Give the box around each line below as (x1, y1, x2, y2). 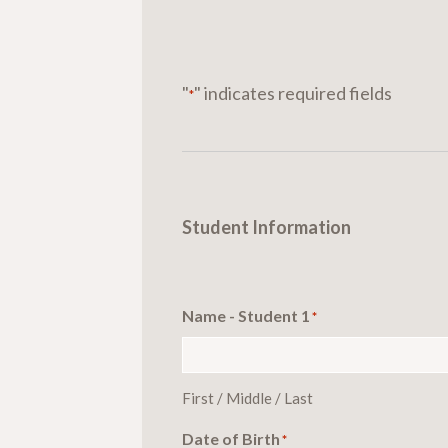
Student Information (182, 215, 351, 238)
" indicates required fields (194, 81, 392, 104)
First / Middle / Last (182, 388, 313, 407)
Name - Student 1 (182, 305, 310, 325)
